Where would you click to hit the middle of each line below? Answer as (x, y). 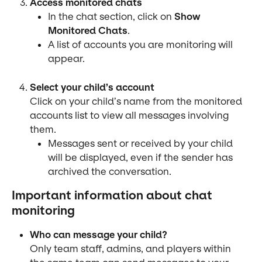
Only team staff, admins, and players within (132, 248)
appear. (66, 59)
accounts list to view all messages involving (130, 115)
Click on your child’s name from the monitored (137, 101)
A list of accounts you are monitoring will (142, 45)
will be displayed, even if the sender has (142, 157)
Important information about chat (113, 195)
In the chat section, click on (111, 17)
